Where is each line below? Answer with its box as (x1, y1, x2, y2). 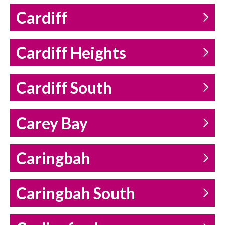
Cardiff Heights (16, 43, 126, 63)
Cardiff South (16, 78, 112, 98)
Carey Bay (16, 114, 88, 133)
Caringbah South (16, 184, 135, 203)
